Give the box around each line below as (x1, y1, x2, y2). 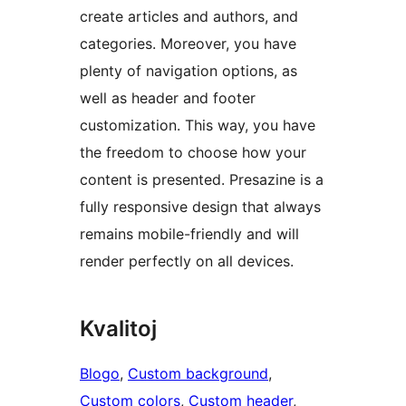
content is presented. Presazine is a (80, 170, 324, 189)
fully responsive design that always (80, 198, 321, 217)
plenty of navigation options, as (80, 62, 297, 81)
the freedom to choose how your (80, 143, 306, 162)
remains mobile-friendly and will (80, 225, 299, 244)
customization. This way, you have (80, 116, 315, 135)
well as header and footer (80, 89, 256, 108)
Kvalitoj (80, 315, 157, 343)
